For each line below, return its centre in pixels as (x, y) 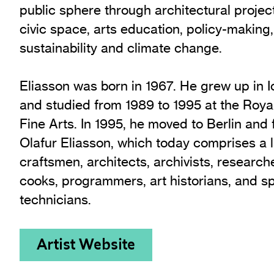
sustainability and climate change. (121, 47)
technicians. (55, 199)
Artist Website (86, 244)
